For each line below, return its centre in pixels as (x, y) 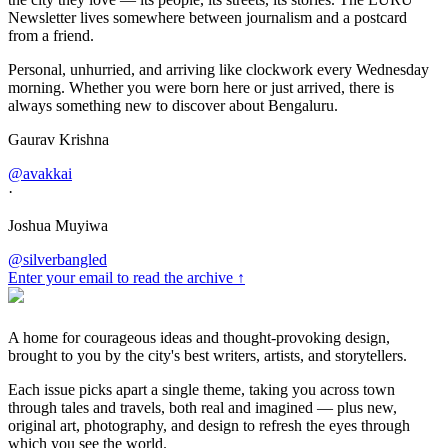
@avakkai (40, 173)
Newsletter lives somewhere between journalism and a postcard (207, 17)
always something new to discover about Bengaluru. (173, 105)
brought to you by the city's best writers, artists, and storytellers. (207, 355)
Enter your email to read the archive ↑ (126, 277)
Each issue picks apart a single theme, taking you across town (201, 389)
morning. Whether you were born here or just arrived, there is (201, 87)
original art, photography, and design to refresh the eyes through (209, 425)
